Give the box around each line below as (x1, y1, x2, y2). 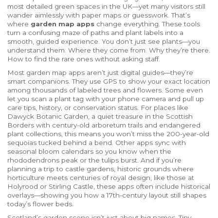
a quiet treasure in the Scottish (91, 112, 193, 120)
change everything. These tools (94, 20, 200, 28)
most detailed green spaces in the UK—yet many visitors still (7, 2, 205, 10)
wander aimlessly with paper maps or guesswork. (7, 11, 169, 19)
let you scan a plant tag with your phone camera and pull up (7, 95, 204, 103)
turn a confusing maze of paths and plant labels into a (7, 29, 183, 36)
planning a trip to (7, 165, 65, 173)
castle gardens (65, 165, 114, 173)
